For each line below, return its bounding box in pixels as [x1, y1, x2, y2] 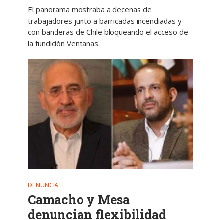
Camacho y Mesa [27, 191, 130, 208]
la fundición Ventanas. [27, 38, 100, 49]
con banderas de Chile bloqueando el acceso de [27, 27, 188, 37]
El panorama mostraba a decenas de [27, 4, 152, 15]
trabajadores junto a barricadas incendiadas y [27, 16, 182, 26]
